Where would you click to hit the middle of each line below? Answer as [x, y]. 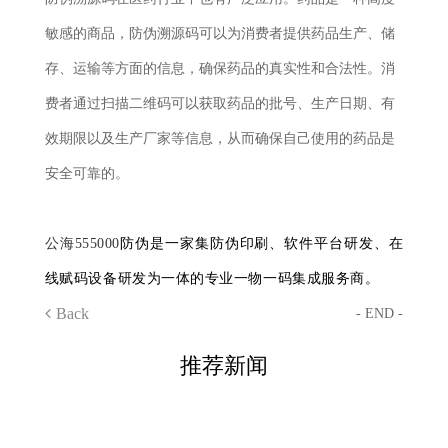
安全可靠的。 [86, 173]
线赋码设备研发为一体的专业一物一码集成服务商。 [212, 278]
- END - [380, 313]
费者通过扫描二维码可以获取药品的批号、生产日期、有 [219, 103]
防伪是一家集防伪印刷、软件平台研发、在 [261, 243]
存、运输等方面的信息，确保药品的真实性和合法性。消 [219, 68]
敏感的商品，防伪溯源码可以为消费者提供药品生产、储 [219, 33]
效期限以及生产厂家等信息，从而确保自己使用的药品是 [219, 138]
